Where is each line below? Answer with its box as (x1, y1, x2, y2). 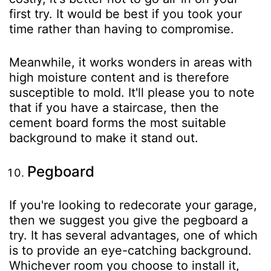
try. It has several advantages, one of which (9, 227, 258, 243)
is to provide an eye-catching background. (9, 243, 252, 258)
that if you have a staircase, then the (9, 100, 219, 115)
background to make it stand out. (9, 130, 198, 145)
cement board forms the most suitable (9, 115, 226, 130)
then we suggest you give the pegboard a (9, 212, 248, 227)
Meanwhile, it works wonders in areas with (9, 54, 252, 70)
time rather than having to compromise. (9, 21, 234, 36)
